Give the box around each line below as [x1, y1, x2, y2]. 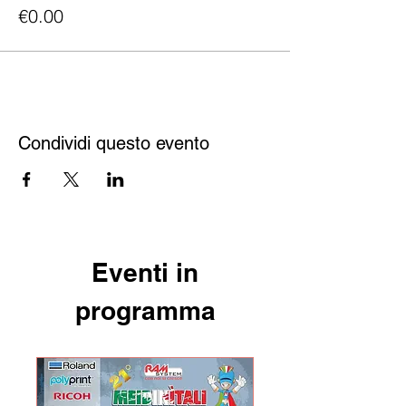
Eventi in [92, 257, 198, 287]
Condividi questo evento [18, 132, 209, 154]
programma [74, 295, 216, 325]
